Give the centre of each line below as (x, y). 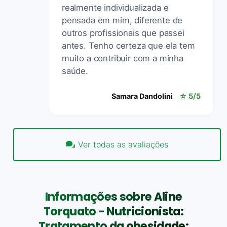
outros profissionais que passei (123, 33)
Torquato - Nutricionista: (113, 211)
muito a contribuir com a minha (123, 58)
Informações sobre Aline (113, 196)
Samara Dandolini (142, 96)
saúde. (75, 71)
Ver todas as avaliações (123, 145)
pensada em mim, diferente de (122, 20)
